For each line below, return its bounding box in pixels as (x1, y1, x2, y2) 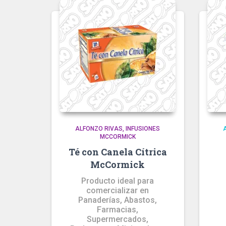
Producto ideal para (81, 176, 154, 186)
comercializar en (86, 186, 149, 195)
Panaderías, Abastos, (78, 195, 157, 205)
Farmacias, (97, 205, 139, 214)
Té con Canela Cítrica (68, 146, 167, 158)
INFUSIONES (126, 125, 160, 132)
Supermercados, (87, 214, 149, 224)
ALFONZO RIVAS (75, 125, 123, 132)
